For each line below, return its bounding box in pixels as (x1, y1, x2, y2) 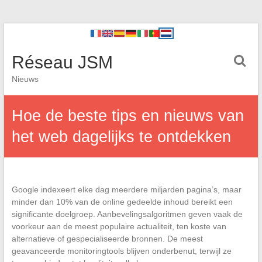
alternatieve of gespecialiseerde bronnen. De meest (11, 234, 203, 243)
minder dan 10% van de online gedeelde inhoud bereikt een (11, 197, 233, 206)
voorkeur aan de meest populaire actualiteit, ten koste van (11, 222, 226, 231)
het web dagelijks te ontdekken (11, 128, 231, 146)
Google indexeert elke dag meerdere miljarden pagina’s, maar (11, 185, 242, 194)
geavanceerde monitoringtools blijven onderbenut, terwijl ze (11, 246, 232, 256)
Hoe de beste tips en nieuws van (11, 107, 244, 125)
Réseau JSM (11, 53, 113, 72)
